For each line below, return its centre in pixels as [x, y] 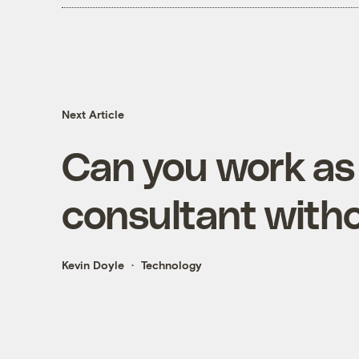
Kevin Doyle [93, 265]
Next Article [93, 115]
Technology [171, 265]
